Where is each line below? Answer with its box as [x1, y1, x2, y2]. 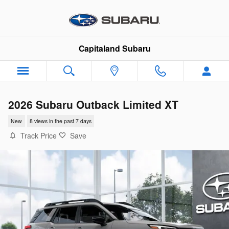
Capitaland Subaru [78, 42, 151, 54]
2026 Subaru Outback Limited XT [8, 97, 178, 112]
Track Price [20, 130, 57, 141]
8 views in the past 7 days [29, 117, 91, 125]
